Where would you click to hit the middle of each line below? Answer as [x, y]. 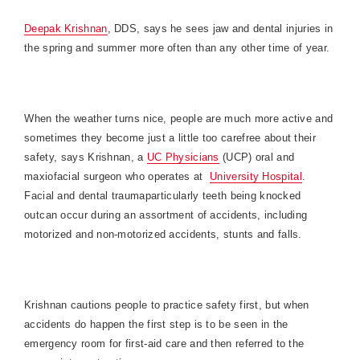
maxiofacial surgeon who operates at [115, 176]
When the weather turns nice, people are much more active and [179, 119]
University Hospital [256, 176]
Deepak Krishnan [66, 29]
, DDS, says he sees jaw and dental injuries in [220, 29]
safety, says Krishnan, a [86, 157]
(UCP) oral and [259, 157]
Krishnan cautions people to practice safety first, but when [167, 305]
